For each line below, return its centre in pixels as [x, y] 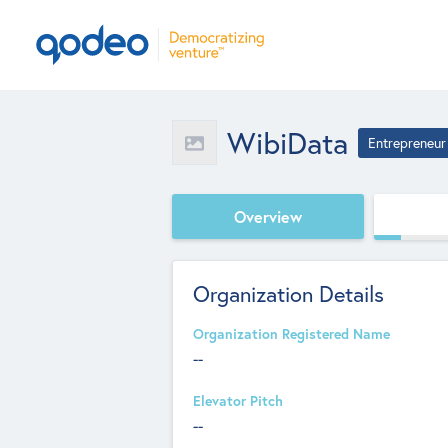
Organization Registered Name [291, 334]
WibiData [287, 142]
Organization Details [288, 293]
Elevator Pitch [238, 401]
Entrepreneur [407, 142]
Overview [268, 216]
